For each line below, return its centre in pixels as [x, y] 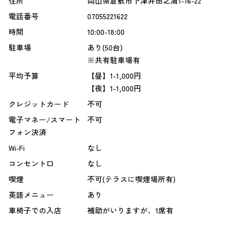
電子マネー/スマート [44, 120]
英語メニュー [31, 195]
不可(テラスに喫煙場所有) [131, 179]
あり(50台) [105, 47]
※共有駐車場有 [114, 60]
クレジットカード [39, 104]
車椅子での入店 [35, 210]
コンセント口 [31, 163]
